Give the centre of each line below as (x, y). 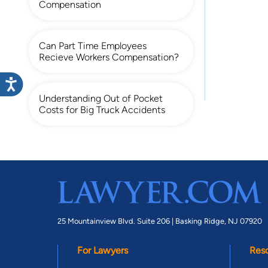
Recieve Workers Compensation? (109, 57)
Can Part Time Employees (93, 45)
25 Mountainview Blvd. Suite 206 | (116, 221)
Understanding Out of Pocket (101, 98)
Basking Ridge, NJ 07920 (219, 221)
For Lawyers (103, 250)
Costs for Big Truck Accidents (102, 109)
